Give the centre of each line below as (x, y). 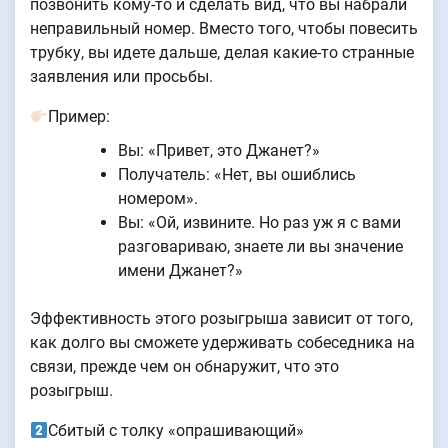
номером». (158, 199)
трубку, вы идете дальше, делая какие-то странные (222, 53)
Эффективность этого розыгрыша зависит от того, (221, 319)
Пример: (79, 117)
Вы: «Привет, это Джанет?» (219, 151)
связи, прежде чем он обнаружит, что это (184, 367)
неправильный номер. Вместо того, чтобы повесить (224, 29)
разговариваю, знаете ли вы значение (260, 247)
